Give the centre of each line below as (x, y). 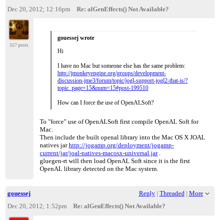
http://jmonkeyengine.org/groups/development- (112, 73)
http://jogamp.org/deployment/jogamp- (122, 145)
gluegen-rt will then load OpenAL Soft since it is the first (115, 161)
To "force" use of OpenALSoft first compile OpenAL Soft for (119, 122)
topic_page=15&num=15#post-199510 (103, 88)
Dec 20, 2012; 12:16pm (39, 9)
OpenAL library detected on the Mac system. (99, 169)
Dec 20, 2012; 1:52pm (37, 206)
